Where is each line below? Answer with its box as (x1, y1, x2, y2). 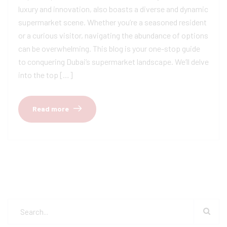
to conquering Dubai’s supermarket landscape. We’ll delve (18, 57, 209, 67)
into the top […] (18, 70, 73, 80)
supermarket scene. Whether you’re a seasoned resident (18, 17, 207, 27)
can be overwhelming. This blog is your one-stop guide (18, 44, 200, 54)
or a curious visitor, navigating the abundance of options (18, 30, 208, 41)
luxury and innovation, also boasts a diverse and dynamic (18, 4, 208, 14)
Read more (32, 104, 69, 113)
